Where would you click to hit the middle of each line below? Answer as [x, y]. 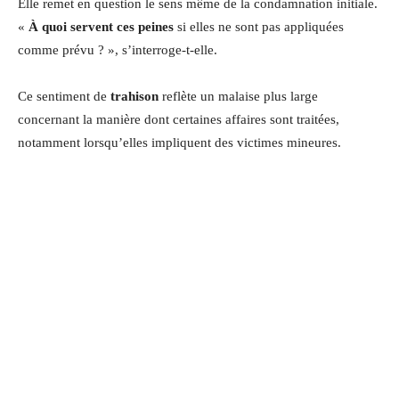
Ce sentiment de [64, 96]
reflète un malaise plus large [238, 96]
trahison [134, 96]
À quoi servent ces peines [101, 26]
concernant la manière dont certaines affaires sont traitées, [179, 119]
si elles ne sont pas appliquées [259, 26]
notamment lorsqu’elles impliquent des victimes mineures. [179, 142]
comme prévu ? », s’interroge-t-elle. [118, 49]
